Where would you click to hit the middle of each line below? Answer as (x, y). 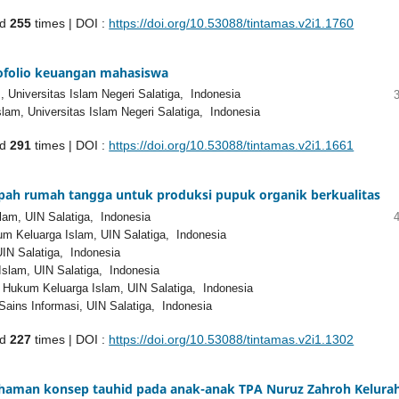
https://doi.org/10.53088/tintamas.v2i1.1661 (232, 146)
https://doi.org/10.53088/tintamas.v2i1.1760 (232, 23)
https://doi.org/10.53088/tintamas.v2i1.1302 (232, 340)
